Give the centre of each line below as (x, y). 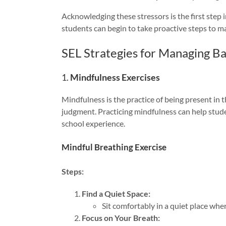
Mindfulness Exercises (115, 77)
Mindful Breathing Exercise (114, 147)
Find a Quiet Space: (116, 193)
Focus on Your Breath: (121, 217)
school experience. (93, 123)
